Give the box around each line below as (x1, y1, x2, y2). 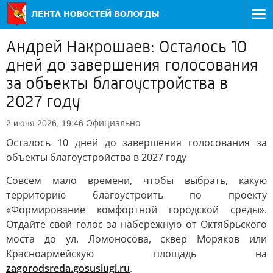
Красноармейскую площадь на (6, 247, 267, 260)
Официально (86, 117, 140, 129)
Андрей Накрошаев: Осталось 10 (6, 37, 247, 57)
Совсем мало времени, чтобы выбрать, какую (6, 174, 267, 187)
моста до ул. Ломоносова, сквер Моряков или (6, 232, 267, 246)
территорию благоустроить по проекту (6, 188, 267, 202)
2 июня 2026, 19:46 (6, 118, 83, 128)
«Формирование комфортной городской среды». (6, 203, 267, 216)
